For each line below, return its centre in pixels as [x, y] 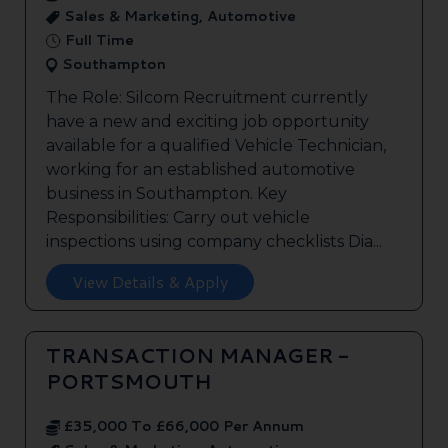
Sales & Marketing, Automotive [178, 16]
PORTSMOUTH [128, 381]
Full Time [97, 40]
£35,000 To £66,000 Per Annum [182, 426]
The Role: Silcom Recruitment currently [207, 98]
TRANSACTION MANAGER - [197, 355]
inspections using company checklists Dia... [214, 242]
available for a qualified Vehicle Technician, [216, 146]
